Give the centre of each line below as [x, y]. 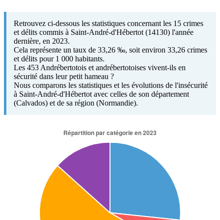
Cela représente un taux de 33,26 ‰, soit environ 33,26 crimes [110, 50]
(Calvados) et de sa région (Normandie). [76, 103]
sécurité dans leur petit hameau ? [64, 76]
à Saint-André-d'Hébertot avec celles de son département [101, 94]
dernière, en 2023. [42, 41]
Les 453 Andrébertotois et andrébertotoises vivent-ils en [100, 67]
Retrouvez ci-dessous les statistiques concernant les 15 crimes [109, 23]
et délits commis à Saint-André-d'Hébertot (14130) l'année [104, 32]
